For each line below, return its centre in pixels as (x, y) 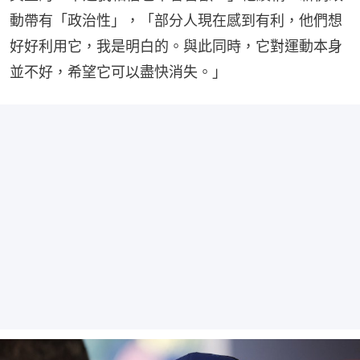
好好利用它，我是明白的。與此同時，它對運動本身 (176, 47)
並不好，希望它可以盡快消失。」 (118, 72)
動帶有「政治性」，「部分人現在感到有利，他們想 (176, 21)
